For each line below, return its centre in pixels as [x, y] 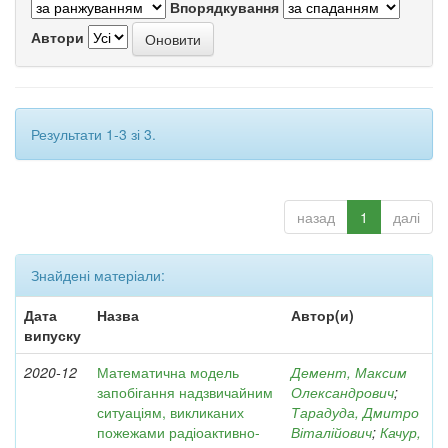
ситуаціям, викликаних [170, 412]
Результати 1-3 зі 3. [93, 134]
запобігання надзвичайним [185, 392]
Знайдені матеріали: [98, 275]
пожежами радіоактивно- [178, 432]
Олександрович [342, 392]
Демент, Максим [349, 372]
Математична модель [168, 372]
